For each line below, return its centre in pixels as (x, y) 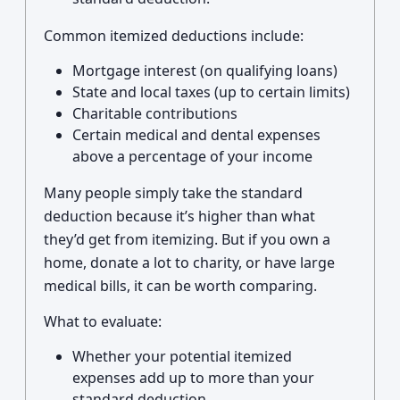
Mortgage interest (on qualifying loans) (205, 71)
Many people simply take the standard (173, 193)
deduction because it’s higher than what (179, 216)
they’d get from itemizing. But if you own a (187, 239)
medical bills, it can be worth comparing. (180, 286)
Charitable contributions (155, 113)
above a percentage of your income (192, 156)
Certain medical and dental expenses (196, 135)
